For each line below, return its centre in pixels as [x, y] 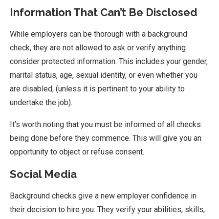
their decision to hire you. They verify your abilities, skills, [107, 210]
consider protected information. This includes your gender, [109, 62]
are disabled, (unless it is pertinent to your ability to [97, 89]
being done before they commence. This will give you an [106, 138]
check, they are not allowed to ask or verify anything [98, 48]
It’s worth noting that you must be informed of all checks [105, 125]
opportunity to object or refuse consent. [77, 152]
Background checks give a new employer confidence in [103, 196]
